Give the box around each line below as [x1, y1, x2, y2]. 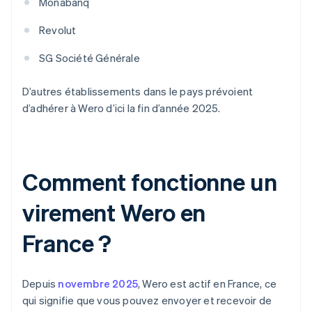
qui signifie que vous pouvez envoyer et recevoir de [22, 293, 272, 308]
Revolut [39, 23, 77, 38]
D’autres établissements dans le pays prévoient [22, 84, 253, 99]
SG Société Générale [39, 51, 140, 65]
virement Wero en [22, 197, 206, 228]
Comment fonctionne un [22, 166, 277, 197]
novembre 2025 [58, 276, 139, 291]
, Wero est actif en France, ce [138, 276, 277, 291]
